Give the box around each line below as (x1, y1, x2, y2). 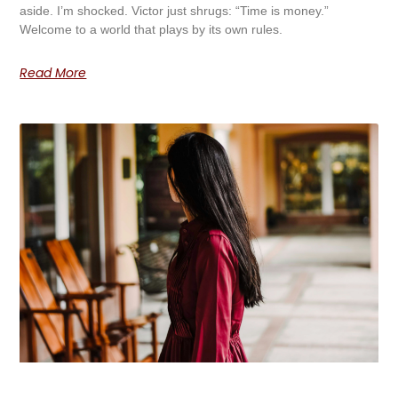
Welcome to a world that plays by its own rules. (20, 21, 283, 36)
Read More (20, 63, 87, 82)
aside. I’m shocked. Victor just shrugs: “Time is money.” (20, 3, 330, 18)
